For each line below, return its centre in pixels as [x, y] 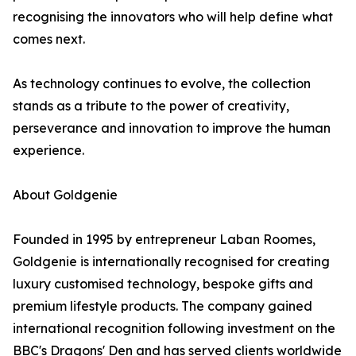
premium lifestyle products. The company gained [163, 306]
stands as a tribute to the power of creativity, [151, 106]
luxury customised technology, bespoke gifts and [163, 284]
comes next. [49, 39]
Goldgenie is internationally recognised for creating [171, 262]
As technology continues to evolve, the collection [162, 84]
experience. [48, 151]
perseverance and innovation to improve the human [172, 128]
